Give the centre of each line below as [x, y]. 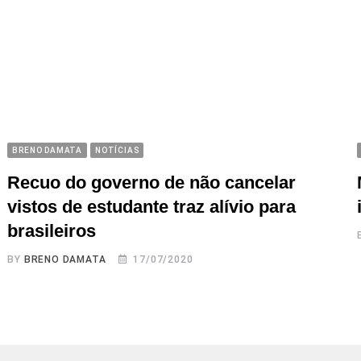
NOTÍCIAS [117, 150]
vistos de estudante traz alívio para [152, 206]
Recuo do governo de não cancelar [152, 182]
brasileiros [52, 230]
